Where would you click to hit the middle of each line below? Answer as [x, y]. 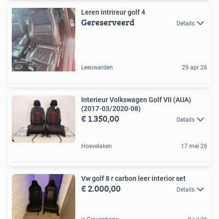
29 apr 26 [195, 67]
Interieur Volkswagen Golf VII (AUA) [136, 99]
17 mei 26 [194, 146]
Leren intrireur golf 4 [113, 12]
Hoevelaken [97, 146]
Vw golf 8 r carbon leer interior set [150, 178]
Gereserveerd [108, 22]
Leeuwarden [97, 67]
